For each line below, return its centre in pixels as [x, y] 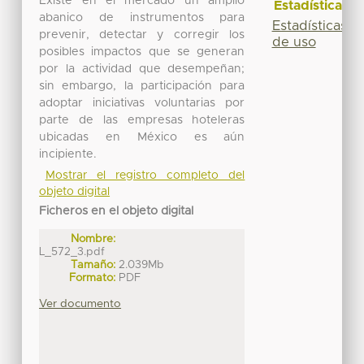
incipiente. [68, 154]
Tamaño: [93, 264]
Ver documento [80, 303]
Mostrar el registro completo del [145, 175]
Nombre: [93, 238]
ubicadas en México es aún [142, 137]
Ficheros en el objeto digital [117, 211]
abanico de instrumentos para [142, 17]
